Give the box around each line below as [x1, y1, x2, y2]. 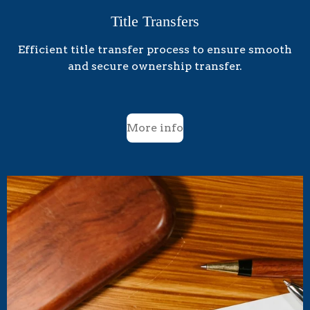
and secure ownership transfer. [68, 59, 242, 73]
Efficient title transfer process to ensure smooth [18, 42, 292, 56]
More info [127, 121, 183, 135]
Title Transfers [111, 12, 199, 30]
